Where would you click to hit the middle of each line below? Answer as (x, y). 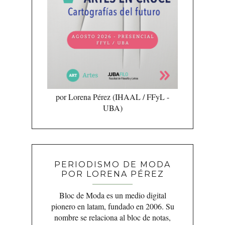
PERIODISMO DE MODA (113, 164)
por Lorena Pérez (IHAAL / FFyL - (113, 96)
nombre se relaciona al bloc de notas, (113, 217)
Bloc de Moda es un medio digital (113, 195)
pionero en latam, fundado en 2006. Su (113, 206)
